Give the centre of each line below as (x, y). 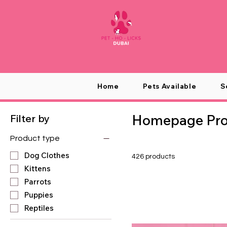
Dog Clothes (47, 155)
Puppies (39, 195)
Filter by (30, 119)
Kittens (37, 168)
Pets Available (170, 86)
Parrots (38, 181)
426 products (153, 157)
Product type (35, 139)
